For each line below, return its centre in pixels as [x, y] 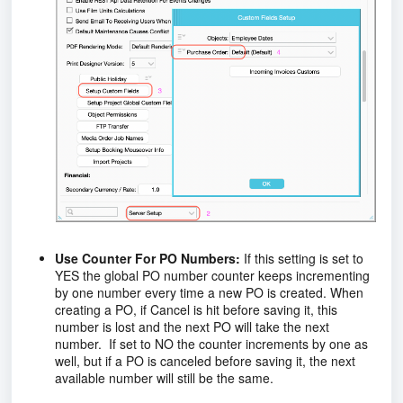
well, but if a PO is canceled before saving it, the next [205, 360]
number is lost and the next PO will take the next [192, 326]
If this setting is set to [302, 258]
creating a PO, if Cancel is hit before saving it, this [196, 309]
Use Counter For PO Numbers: [148, 258]
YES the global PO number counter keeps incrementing [212, 275]
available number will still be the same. [164, 377]
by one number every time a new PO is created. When [209, 292]
